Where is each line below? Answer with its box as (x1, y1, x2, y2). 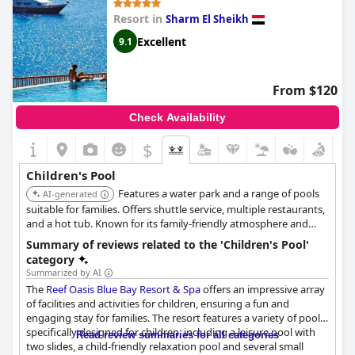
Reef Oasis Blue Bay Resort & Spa (46, 282, 200, 296)
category (26, 252, 74, 267)
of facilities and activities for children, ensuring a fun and (26, 296, 289, 311)
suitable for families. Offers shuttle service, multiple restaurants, (26, 202, 325, 216)
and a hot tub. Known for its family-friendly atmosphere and (26, 216, 308, 231)
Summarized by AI (26, 266, 101, 278)
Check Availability (129, 111, 226, 124)
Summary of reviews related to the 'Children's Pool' (26, 237, 309, 252)
